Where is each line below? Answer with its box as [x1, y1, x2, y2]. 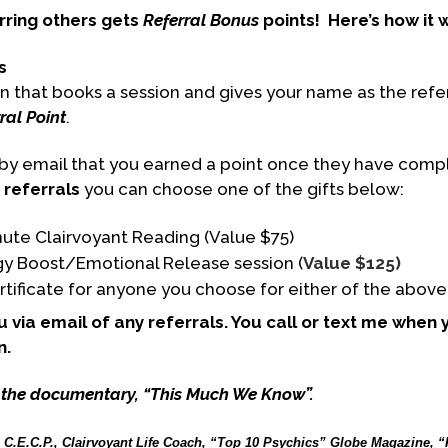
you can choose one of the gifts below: [80, 178, 404, 199]
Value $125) [303, 252, 401, 273]
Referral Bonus [142, 9, 259, 30]
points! [258, 9, 328, 30]
